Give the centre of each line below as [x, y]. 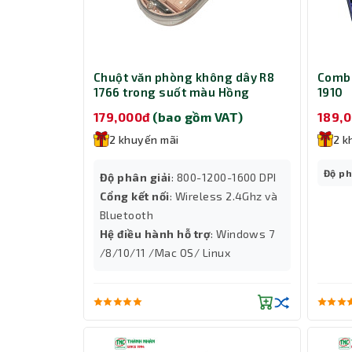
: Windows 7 [243, 233]
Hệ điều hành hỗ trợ [156, 233]
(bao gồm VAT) [198, 116]
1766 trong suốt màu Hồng [172, 92]
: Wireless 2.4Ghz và [224, 196]
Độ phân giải [136, 177]
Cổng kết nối [135, 196]
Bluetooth [127, 214]
